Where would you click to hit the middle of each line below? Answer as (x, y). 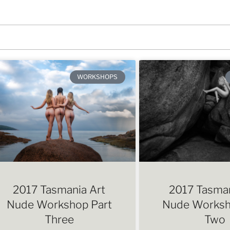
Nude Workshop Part (59, 204)
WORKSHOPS (98, 76)
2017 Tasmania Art (59, 189)
